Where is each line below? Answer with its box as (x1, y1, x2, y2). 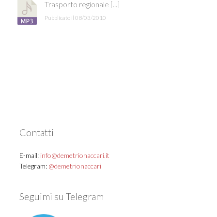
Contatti (19, 126, 54, 139)
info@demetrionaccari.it (40, 151, 109, 160)
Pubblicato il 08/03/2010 (45, 14, 106, 22)
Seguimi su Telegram (19, 190, 104, 202)
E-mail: (19, 151, 40, 160)
